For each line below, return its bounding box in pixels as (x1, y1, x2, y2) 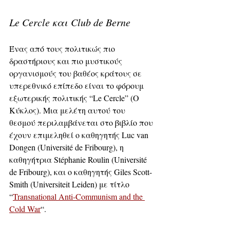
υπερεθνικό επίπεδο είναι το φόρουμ (9, 80, 146, 91)
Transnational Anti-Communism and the (13, 190, 145, 202)
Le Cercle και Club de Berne (9, 15, 130, 29)
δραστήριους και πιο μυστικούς (9, 55, 124, 66)
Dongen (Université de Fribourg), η (9, 141, 126, 152)
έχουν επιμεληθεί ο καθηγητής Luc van (9, 129, 150, 140)
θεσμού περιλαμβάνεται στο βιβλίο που (9, 117, 155, 128)
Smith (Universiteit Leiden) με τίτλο (9, 178, 131, 189)
